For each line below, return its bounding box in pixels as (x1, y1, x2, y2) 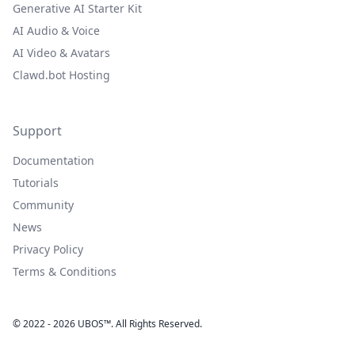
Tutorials (13, 174, 59, 190)
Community (13, 197, 74, 212)
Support (13, 121, 62, 139)
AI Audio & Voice (13, 22, 100, 38)
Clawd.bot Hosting (13, 67, 110, 82)
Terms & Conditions (13, 263, 116, 279)
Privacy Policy (13, 241, 83, 257)
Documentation (13, 152, 94, 168)
